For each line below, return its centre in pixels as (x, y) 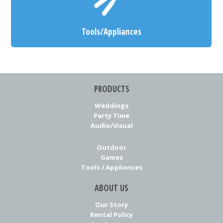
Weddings (111, 105)
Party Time (111, 115)
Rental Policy (111, 214)
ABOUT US (111, 188)
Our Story (111, 204)
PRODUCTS (111, 89)
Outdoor (111, 147)
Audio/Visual (111, 125)
